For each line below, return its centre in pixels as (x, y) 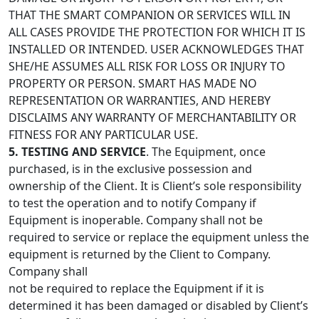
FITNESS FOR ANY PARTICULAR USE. (103, 135)
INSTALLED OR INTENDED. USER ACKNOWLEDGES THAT (156, 49)
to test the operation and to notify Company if (132, 203)
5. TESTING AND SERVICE (77, 152)
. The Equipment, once (206, 152)
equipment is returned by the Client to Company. (140, 254)
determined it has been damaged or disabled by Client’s (158, 305)
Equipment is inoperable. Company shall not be (136, 220)
